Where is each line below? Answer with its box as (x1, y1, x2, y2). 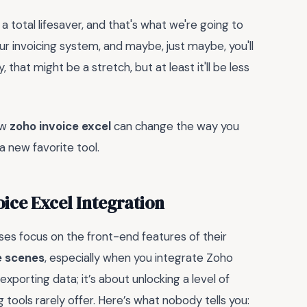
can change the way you (111, 118, 239, 134)
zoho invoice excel (10, 118, 111, 134)
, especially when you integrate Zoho (45, 249, 233, 265)
